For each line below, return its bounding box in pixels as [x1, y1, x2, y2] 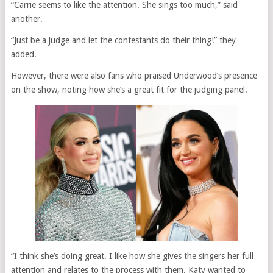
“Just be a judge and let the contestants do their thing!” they [10, 35, 236, 46]
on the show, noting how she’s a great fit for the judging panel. [10, 85, 247, 95]
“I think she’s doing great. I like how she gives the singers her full [10, 251, 253, 261]
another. [10, 14, 43, 24]
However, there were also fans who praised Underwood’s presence [10, 71, 257, 81]
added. [10, 49, 37, 60]
